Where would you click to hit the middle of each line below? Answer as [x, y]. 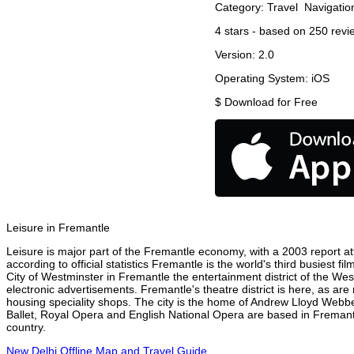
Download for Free [271, 102]
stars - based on [265, 31]
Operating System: [263, 79]
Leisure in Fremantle [58, 228]
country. [26, 328]
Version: [237, 55]
